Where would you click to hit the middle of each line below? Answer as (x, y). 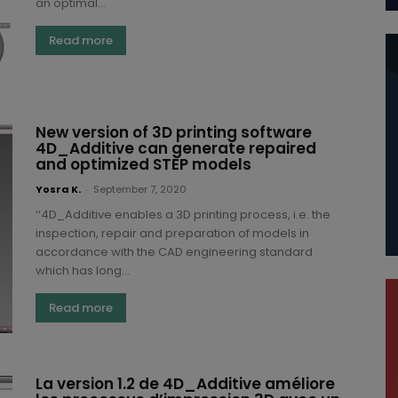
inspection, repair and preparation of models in (172, 233)
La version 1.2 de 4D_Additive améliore (185, 383)
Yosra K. (58, 189)
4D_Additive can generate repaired (176, 148)
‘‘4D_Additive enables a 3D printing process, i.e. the (183, 214)
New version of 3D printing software (174, 132)
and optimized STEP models (143, 164)
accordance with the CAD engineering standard (174, 251)
